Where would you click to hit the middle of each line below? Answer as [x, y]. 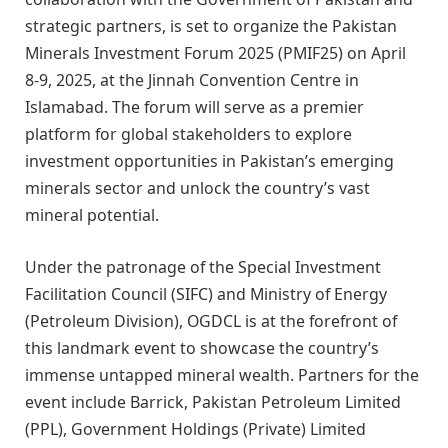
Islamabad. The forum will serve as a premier [194, 107]
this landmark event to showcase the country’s [202, 347]
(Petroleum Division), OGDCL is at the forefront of [211, 320]
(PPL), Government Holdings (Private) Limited [195, 428]
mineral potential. [92, 215]
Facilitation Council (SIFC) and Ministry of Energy [206, 293]
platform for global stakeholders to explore [188, 134]
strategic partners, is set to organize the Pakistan [211, 26]
